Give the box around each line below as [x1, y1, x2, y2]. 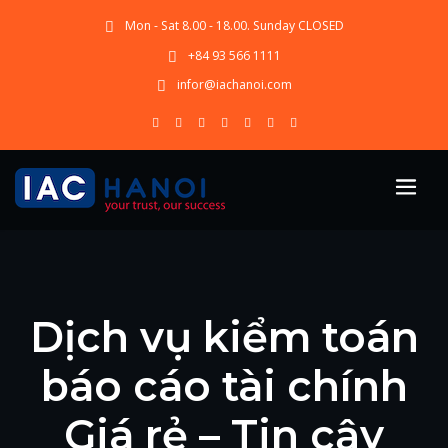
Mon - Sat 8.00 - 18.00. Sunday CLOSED [124, 17, 344, 35]
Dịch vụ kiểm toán [29, 311, 419, 362]
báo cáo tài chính [40, 360, 408, 411]
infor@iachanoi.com [176, 75, 292, 93]
